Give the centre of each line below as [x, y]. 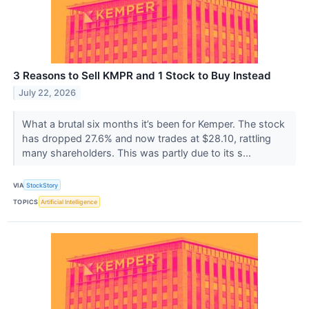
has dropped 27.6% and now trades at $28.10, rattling [146, 139]
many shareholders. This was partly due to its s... [138, 153]
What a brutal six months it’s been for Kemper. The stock [153, 124]
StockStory [42, 185]
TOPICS [26, 202]
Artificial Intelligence [69, 202]
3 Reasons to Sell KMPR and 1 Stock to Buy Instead [142, 76]
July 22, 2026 [48, 93]
